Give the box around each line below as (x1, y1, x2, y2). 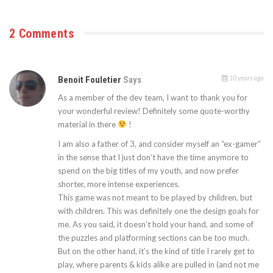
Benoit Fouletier (58, 74, 121, 85)
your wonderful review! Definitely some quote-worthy (58, 105, 250, 116)
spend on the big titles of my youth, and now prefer (58, 165, 239, 175)
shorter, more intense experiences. (58, 179, 180, 189)
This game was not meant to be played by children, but (58, 192, 252, 202)
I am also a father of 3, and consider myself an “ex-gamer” (58, 138, 261, 149)
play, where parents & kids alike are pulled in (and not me (58, 259, 259, 269)
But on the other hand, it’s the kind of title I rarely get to (58, 246, 255, 256)
